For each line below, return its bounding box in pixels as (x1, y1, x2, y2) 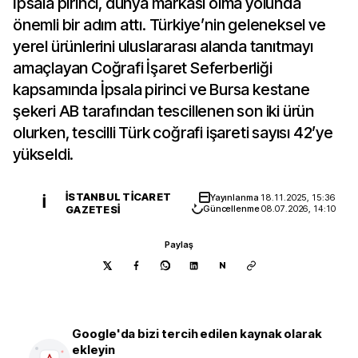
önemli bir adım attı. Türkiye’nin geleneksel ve (13, 15, 326, 34)
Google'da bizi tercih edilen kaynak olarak (72, 326, 323, 341)
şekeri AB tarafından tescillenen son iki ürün (13, 101, 314, 121)
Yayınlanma (209, 192, 261, 203)
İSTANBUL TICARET (66, 190, 172, 203)
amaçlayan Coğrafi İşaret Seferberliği (13, 58, 272, 78)
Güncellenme (202, 203, 262, 214)
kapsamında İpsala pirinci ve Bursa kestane (13, 80, 310, 99)
